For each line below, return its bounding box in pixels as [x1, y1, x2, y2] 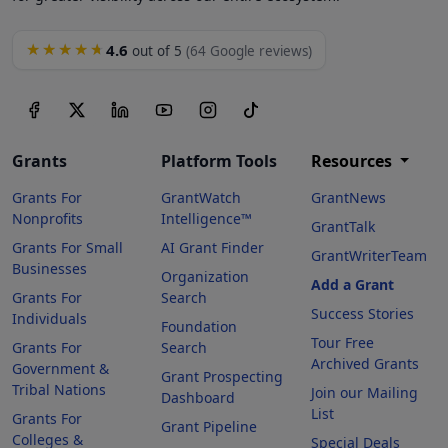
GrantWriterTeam [310, 245, 427, 265]
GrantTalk [310, 216, 375, 236]
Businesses [12, 258, 87, 278]
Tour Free [310, 332, 374, 352]
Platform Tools [161, 149, 278, 172]
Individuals [12, 308, 87, 328]
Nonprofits [12, 208, 83, 228]
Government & [12, 358, 109, 378]
